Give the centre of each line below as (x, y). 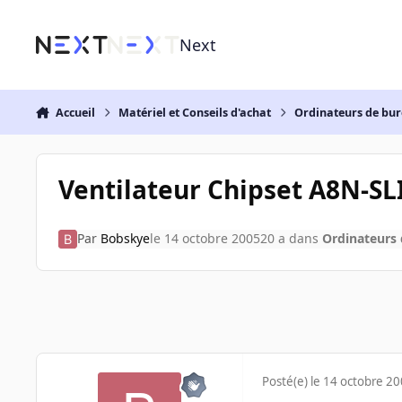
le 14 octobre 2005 (205, 239)
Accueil (75, 112)
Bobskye (125, 239)
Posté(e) (286, 382)
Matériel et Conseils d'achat (195, 112)
